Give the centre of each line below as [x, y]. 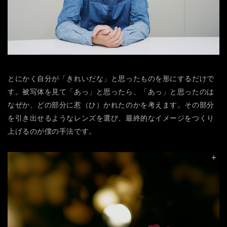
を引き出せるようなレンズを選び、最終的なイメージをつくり [111, 118]
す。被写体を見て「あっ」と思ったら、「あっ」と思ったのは [111, 91]
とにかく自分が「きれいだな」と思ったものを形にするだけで [111, 78]
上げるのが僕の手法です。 [52, 131]
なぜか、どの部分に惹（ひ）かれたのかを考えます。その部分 [111, 105]
